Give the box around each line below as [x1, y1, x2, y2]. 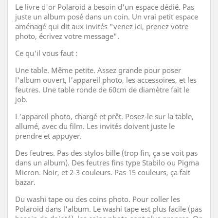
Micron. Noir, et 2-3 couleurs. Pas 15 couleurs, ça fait [15, 167, 190, 177]
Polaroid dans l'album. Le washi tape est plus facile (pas [15, 203, 202, 214]
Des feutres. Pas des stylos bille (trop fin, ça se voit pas [15, 147, 198, 158]
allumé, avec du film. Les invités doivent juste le [15, 121, 175, 131]
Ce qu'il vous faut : [15, 48, 77, 58]
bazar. [15, 177, 36, 187]
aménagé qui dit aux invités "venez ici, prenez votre [15, 21, 188, 31]
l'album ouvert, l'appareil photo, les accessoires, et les [15, 74, 197, 85]
